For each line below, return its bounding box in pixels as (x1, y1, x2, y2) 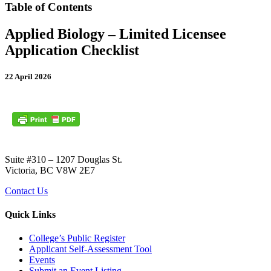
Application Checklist (5, 42, 139, 58)
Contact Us (5, 185, 48, 196)
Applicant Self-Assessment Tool (29, 244, 152, 255)
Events (29, 255, 55, 266)
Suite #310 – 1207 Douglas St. (5, 154, 122, 165)
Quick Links (5, 209, 56, 220)
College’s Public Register (29, 233, 125, 244)
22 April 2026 (5, 71, 51, 81)
